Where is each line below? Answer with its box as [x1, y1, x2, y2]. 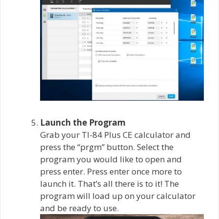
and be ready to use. [40, 202, 119, 214]
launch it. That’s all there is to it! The [40, 177, 179, 189]
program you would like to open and [40, 153, 182, 165]
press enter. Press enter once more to [40, 165, 182, 177]
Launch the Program [40, 116, 126, 128]
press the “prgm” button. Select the [40, 141, 174, 153]
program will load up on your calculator [40, 190, 196, 201]
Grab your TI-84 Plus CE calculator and [40, 129, 191, 140]
